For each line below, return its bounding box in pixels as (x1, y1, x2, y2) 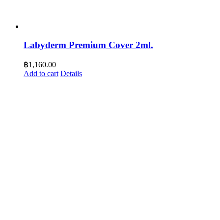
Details (60, 69, 82, 78)
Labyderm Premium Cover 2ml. (24, 40, 153, 51)
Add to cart (24, 69, 58, 78)
